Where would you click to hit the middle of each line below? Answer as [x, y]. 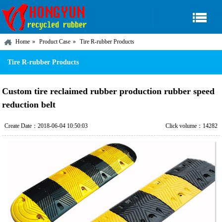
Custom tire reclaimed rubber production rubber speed [109, 91]
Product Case [55, 42]
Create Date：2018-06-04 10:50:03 [46, 126]
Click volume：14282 [192, 126]
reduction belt [29, 105]
